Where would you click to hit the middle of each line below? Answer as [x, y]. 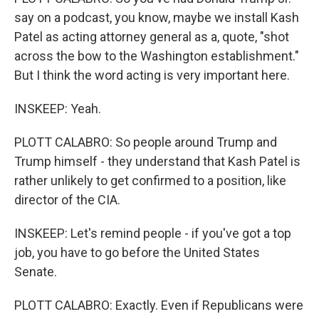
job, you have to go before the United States [137, 252]
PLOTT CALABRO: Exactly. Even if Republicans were [159, 305]
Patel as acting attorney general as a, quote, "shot [152, 37]
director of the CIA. [67, 200]
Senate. [36, 272]
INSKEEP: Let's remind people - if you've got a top [153, 233]
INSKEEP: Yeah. [58, 109]
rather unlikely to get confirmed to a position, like [150, 181]
